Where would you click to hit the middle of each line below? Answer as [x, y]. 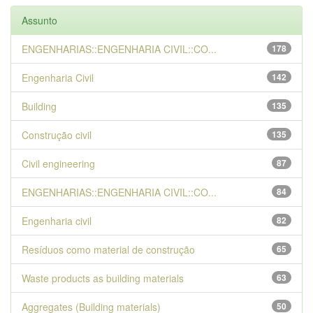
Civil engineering [58, 163]
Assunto [39, 20]
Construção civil [57, 135]
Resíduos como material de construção [108, 249]
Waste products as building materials [103, 278]
